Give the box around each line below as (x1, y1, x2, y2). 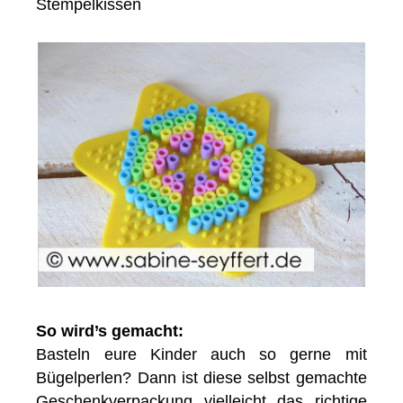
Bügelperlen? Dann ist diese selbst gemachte (36, 368, 367, 387)
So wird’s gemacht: (36, 321, 184, 340)
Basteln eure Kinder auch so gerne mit (36, 345, 367, 363)
